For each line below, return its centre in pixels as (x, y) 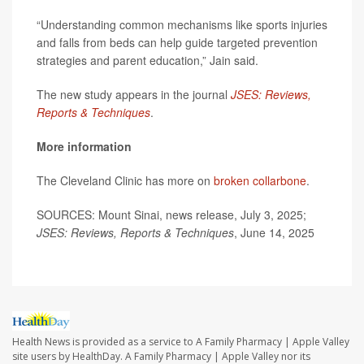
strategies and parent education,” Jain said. (147, 60)
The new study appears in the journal (134, 94)
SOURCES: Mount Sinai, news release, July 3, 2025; (171, 214)
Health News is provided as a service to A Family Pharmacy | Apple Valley (181, 342)
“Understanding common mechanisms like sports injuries (182, 24)
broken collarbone (260, 180)
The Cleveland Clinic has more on (125, 180)
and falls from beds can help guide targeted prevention (177, 42)
